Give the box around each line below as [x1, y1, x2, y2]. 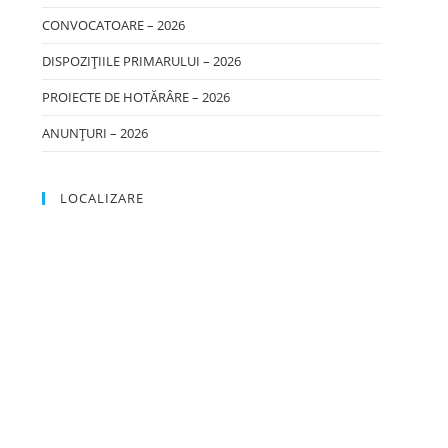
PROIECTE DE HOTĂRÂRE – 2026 [42, 88, 231, 106]
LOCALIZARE [60, 189, 145, 207]
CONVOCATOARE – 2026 [42, 16, 186, 34]
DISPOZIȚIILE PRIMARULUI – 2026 [42, 52, 242, 70]
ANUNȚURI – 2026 [42, 124, 149, 142]
